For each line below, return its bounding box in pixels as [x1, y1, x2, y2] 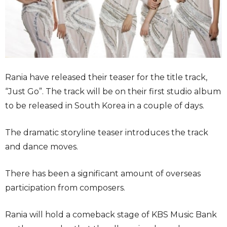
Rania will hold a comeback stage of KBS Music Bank [5, 209, 217, 219]
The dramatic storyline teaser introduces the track [5, 127, 208, 137]
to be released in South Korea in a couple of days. [5, 100, 204, 110]
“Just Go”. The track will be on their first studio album [5, 86, 221, 96]
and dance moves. [5, 141, 78, 152]
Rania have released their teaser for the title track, [5, 72, 207, 82]
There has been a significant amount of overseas [5, 168, 201, 178]
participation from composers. [5, 182, 125, 193]
